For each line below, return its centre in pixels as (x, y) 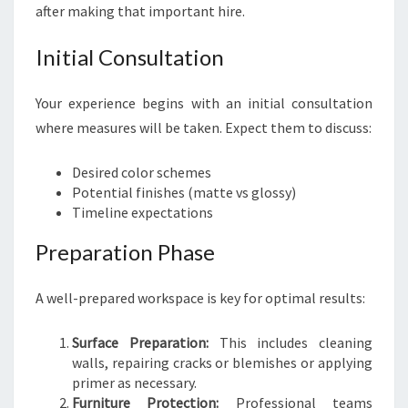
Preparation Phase (125, 252)
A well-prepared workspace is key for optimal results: (200, 298)
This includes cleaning (290, 342)
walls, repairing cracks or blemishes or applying (222, 362)
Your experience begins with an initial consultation (204, 103)
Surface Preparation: (140, 342)
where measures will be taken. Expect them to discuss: (204, 127)
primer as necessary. (134, 382)
